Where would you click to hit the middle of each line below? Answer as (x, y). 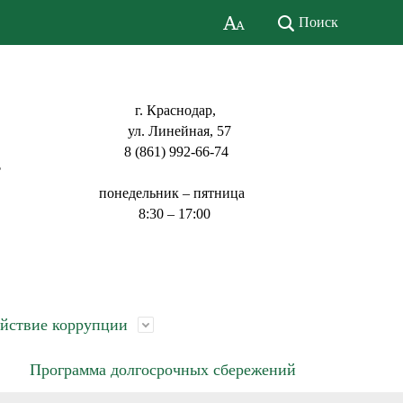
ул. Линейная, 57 (163, 131)
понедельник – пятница (170, 193)
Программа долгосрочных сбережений (163, 370)
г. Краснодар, (156, 110)
